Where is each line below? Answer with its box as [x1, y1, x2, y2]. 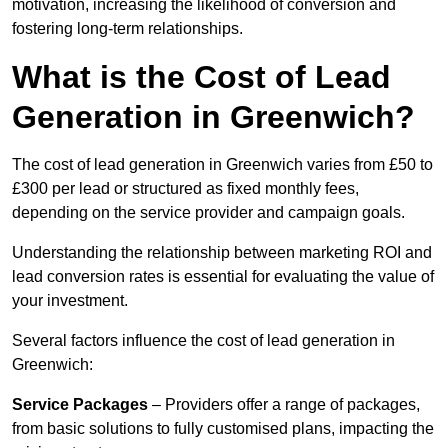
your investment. [12, 292, 128, 310]
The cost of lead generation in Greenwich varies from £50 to [12, 156, 433, 174]
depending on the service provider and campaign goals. [12, 204, 405, 222]
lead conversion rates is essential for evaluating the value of [12, 268, 434, 286]
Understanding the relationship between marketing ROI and [12, 244, 432, 262]
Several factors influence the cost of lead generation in [12, 332, 395, 350]
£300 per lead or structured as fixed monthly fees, [12, 180, 359, 198]
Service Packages [12, 396, 148, 414]
